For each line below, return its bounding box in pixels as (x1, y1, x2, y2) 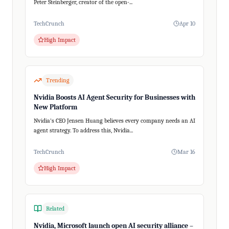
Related (46, 205, 64, 212)
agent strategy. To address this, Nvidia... (34, 127, 133, 134)
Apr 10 (179, 20, 195, 27)
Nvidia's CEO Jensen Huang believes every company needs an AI (34, 117, 195, 124)
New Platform (34, 103, 77, 111)
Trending (46, 77, 70, 84)
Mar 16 (177, 148, 195, 155)
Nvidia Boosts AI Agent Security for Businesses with (34, 93, 195, 102)
